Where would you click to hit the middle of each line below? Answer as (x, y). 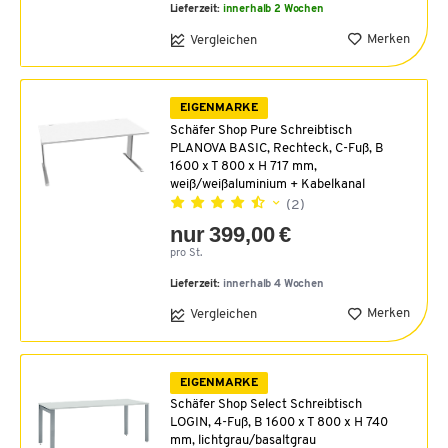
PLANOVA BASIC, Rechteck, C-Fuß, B (276, 148)
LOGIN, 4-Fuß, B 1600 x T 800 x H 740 (278, 422)
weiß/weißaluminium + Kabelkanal (267, 184)
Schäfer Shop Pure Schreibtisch (260, 130)
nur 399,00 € (230, 234)
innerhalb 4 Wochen (273, 284)
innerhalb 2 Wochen (273, 10)
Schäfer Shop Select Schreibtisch (265, 404)
